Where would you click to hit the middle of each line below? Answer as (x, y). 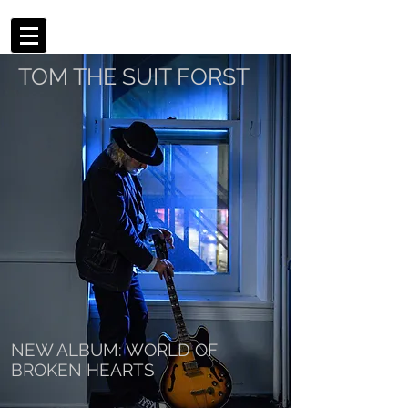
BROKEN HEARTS (83, 370)
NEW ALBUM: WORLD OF (114, 350)
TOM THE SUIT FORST (134, 76)
